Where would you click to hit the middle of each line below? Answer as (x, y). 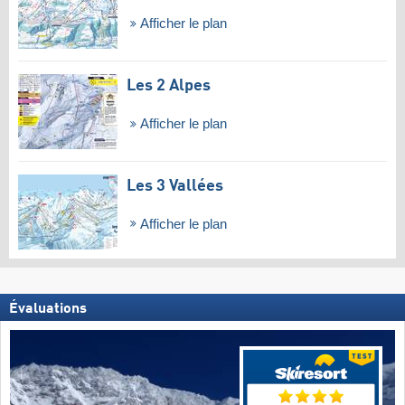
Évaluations (48, 310)
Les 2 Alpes (169, 85)
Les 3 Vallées (175, 186)
